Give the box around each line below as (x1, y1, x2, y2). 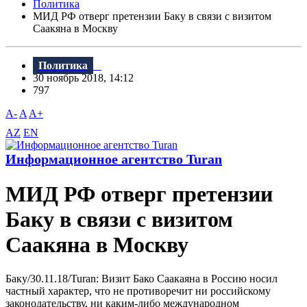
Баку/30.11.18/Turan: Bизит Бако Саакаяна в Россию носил (5, 272, 278, 284)
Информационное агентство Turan (5, 151, 222, 167)
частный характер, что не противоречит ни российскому (5, 284, 271, 297)
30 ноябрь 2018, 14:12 (33, 72, 142, 84)
